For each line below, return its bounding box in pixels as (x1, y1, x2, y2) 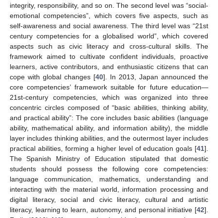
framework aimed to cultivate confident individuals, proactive (10, 52, 208, 60)
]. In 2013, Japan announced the (103, 73, 208, 81)
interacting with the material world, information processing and (10, 185, 208, 193)
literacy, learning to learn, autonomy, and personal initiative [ (10, 205, 197, 214)
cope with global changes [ (10, 73, 95, 81)
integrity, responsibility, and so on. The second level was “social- (10, 1, 208, 9)
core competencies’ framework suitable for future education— (10, 83, 208, 91)
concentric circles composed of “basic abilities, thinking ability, (10, 103, 208, 111)
